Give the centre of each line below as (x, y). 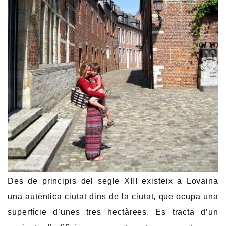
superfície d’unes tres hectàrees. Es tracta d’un (113, 212)
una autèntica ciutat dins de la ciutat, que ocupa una (113, 196)
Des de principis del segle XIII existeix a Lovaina (113, 181)
